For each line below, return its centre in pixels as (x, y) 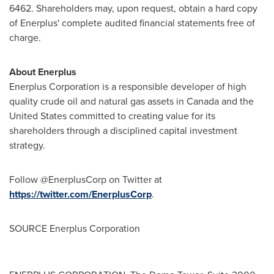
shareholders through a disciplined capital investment (123, 131)
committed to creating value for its (141, 116)
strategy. (27, 145)
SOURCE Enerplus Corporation (75, 228)
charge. (25, 38)
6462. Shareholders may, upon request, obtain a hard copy (133, 8)
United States (38, 116)
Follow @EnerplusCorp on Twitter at (86, 180)
